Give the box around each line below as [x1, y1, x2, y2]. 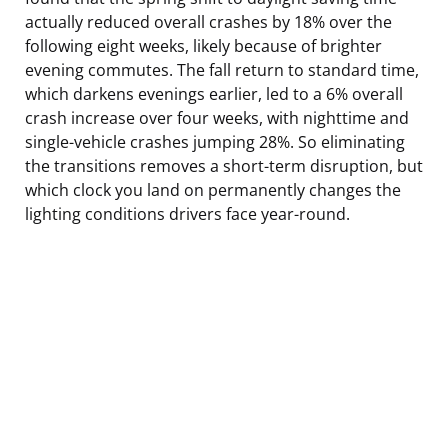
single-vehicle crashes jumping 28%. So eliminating [25, 130, 405, 153]
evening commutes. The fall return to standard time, [25, 58, 419, 81]
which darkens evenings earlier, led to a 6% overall [25, 82, 403, 105]
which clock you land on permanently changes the [25, 178, 401, 201]
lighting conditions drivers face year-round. [25, 202, 350, 225]
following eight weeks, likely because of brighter [25, 34, 382, 57]
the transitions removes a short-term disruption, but [25, 154, 423, 177]
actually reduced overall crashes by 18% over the [25, 10, 392, 33]
